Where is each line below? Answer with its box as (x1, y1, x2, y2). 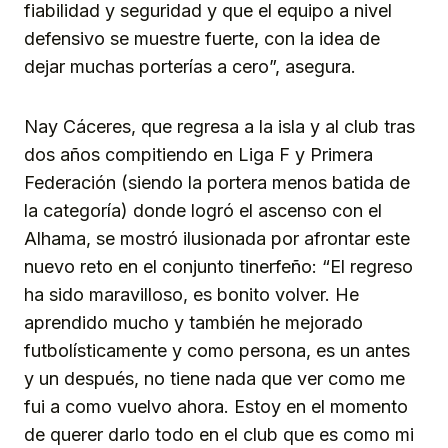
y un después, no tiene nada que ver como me (24, 367, 405, 389)
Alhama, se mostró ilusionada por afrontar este (24, 227, 410, 249)
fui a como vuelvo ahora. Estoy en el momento (24, 395, 408, 417)
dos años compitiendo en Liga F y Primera (24, 143, 373, 165)
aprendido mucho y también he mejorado (24, 311, 363, 333)
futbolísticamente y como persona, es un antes (24, 339, 410, 361)
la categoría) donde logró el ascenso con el (24, 199, 382, 221)
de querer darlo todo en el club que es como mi (24, 423, 414, 445)
